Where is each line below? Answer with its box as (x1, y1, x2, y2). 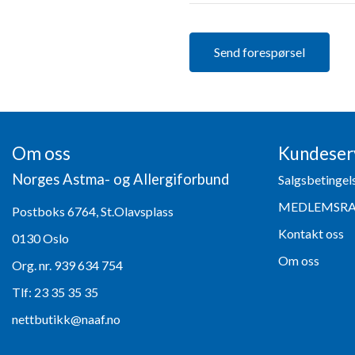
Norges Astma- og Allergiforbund (12, 170, 229, 188)
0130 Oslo (12, 230, 69, 246)
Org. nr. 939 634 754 (12, 257, 123, 273)
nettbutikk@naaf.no (12, 311, 120, 326)
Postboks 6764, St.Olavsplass (12, 203, 174, 219)
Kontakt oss (278, 225, 344, 241)
